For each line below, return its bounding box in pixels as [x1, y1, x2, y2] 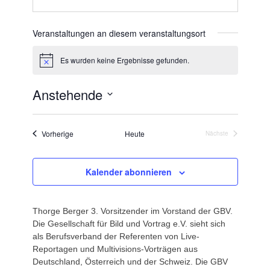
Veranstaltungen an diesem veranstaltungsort [32, 27, 206, 39]
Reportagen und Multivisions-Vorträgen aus [32, 243, 198, 254]
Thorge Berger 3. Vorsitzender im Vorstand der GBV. [32, 206, 233, 216]
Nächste [206, 129, 229, 138]
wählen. [31, 117, 61, 127]
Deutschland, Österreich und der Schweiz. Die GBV [32, 256, 228, 266]
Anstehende [32, 84, 102, 104]
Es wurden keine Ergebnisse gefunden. [60, 54, 189, 65]
